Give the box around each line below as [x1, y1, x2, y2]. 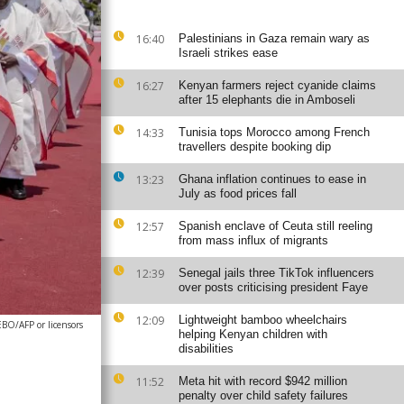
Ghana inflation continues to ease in [179, 172, 366, 186]
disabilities [179, 342, 234, 355]
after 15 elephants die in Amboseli [179, 93, 355, 106]
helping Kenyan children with [179, 327, 327, 341]
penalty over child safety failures [179, 389, 348, 402]
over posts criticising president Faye [179, 280, 368, 294]
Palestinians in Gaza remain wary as [179, 32, 370, 45]
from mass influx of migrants [179, 234, 328, 247]
